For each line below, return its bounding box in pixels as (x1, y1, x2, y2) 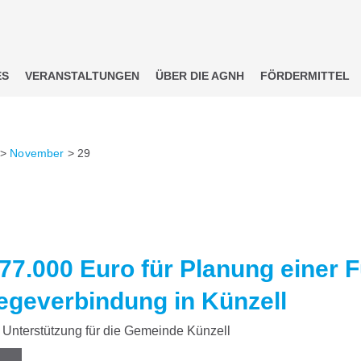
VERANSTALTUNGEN (25, 69, 139, 82)
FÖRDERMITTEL (260, 69, 350, 82)
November (10, 147, 64, 160)
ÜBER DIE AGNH (156, 69, 244, 82)
